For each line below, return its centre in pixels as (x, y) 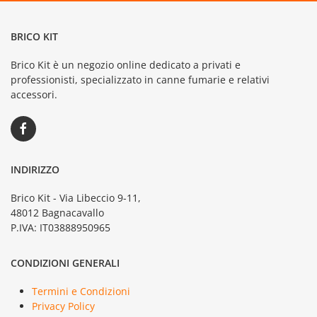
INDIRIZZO (35, 169)
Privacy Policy (63, 306)
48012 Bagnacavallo (57, 213)
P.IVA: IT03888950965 (60, 227)
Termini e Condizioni (81, 291)
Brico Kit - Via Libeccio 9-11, (76, 198)
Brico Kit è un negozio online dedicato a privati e (126, 65)
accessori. (34, 94)
